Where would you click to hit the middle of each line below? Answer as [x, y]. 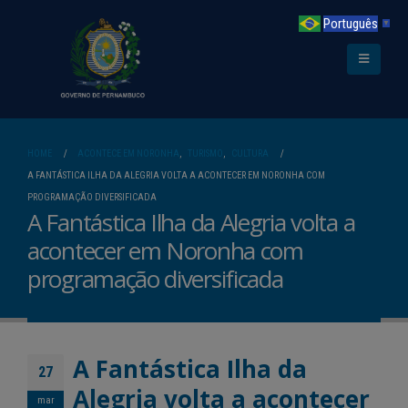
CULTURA [250, 153]
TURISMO [205, 153]
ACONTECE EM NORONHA [128, 153]
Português [351, 23]
